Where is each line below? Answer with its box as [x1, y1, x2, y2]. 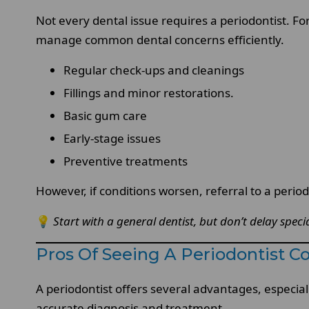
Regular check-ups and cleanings [63, 61, 244, 78]
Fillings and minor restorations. [63, 84, 234, 101]
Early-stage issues [63, 130, 161, 146]
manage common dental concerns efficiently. [36, 31, 284, 48]
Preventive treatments [63, 152, 188, 169]
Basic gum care [63, 107, 147, 123]
